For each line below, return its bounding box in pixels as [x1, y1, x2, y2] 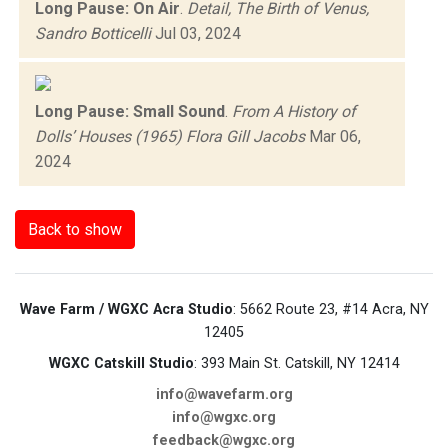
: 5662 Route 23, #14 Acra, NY [232, 300, 429, 318]
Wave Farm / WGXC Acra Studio [19, 300, 233, 318]
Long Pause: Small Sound [35, 101, 225, 121]
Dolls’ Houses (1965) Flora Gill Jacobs [35, 126, 305, 146]
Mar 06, [305, 126, 361, 146]
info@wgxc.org [172, 408, 276, 426]
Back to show [28, 219, 122, 239]
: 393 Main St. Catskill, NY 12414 [193, 354, 400, 372]
